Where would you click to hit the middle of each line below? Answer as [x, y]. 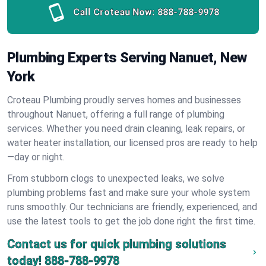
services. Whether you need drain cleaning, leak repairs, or [126, 129]
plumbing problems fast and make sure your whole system [129, 193]
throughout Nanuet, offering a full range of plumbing [116, 114]
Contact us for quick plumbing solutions [117, 244]
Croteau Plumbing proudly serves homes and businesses [124, 100]
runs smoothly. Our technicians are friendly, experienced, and [132, 207]
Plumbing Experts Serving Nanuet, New [127, 58]
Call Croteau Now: [114, 12]
